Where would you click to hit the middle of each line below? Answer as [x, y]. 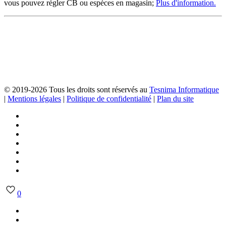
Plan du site [175, 99]
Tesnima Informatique [184, 90]
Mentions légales [34, 99]
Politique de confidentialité [109, 99]
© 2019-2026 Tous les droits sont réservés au [77, 90]
